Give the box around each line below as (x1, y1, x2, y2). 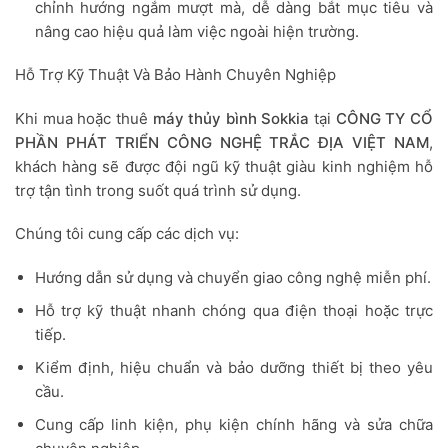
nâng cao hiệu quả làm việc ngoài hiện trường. (34, 21, 359, 41)
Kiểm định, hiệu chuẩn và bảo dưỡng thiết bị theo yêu (34, 357, 433, 377)
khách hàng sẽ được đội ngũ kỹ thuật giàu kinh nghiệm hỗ (15, 156, 433, 176)
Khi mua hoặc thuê (15, 108, 153, 128)
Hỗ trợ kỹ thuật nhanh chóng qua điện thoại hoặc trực (34, 300, 433, 320)
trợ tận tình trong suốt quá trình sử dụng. (15, 180, 301, 200)
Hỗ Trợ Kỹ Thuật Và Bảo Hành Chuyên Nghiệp (15, 65, 336, 85)
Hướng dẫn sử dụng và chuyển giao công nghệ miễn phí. (34, 267, 431, 287)
